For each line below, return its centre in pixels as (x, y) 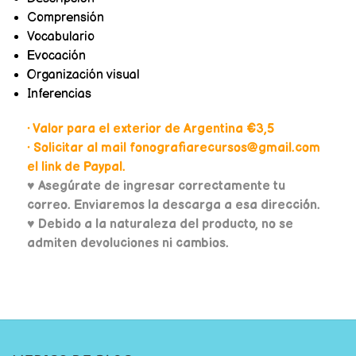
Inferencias (59, 94)
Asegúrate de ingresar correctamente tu (161, 186)
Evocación (56, 56)
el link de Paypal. (76, 167)
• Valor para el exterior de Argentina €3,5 (150, 129)
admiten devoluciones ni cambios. (128, 243)
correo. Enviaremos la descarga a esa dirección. (173, 205)
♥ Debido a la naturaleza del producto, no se (160, 224)
